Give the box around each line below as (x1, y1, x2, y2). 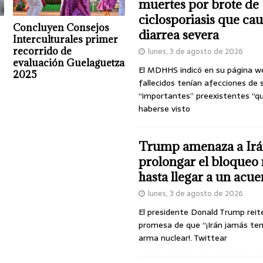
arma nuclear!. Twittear (138, 231, 227, 245)
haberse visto (138, 102, 190, 116)
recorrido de (13, 45, 72, 58)
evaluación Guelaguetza (13, 56, 125, 70)
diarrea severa (138, 27, 219, 43)
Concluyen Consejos (13, 21, 110, 35)
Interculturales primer (13, 33, 119, 46)
